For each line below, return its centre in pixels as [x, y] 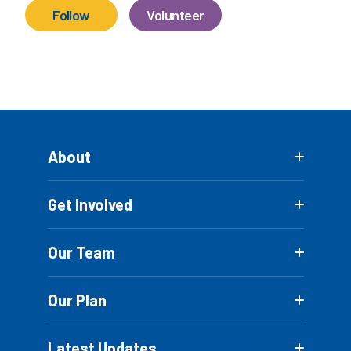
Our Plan [77, 300]
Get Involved [90, 205]
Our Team [81, 253]
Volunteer [175, 15]
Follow [71, 15]
